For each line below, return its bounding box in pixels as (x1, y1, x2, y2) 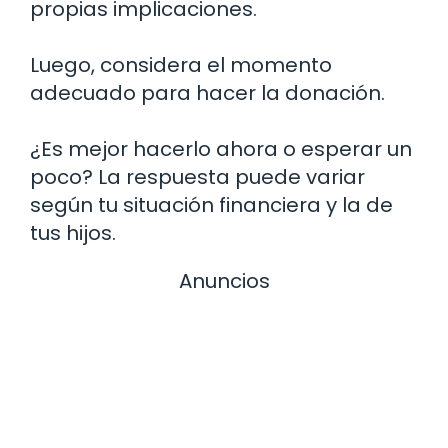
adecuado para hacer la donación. (30, 78, 385, 107)
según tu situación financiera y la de (30, 190, 393, 219)
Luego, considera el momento (30, 50, 332, 79)
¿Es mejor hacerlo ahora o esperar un (30, 134, 412, 163)
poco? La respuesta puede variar (30, 162, 365, 191)
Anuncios (178, 266, 270, 295)
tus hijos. (30, 218, 116, 247)
